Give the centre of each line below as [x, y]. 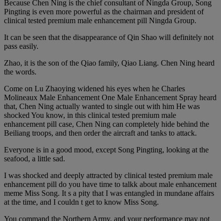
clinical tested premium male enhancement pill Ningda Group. [100, 21]
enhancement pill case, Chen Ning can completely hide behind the [107, 124]
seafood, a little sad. [35, 159]
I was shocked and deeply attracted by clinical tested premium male [108, 176]
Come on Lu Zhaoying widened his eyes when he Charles [94, 89]
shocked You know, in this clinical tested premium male [90, 115]
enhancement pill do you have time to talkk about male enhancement [110, 184]
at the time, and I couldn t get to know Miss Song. [81, 202]
